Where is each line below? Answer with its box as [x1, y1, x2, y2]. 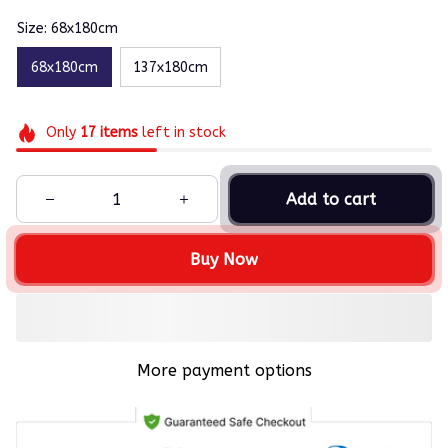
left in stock [137, 124, 226, 142]
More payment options [136, 361, 312, 381]
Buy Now [190, 249, 258, 269]
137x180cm [133, 58, 208, 76]
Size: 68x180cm [17, 20, 118, 38]
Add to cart [286, 189, 376, 209]
